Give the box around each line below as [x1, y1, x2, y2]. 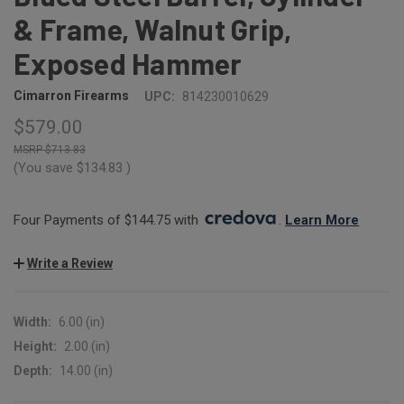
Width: [14, 314, 51, 329]
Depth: [14, 363, 52, 378]
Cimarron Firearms [14, 88, 129, 104]
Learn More [285, 211, 359, 228]
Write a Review [27, 255, 113, 271]
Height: [14, 338, 57, 353]
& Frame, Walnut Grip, [14, 11, 292, 46]
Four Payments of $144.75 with [14, 211, 202, 228]
